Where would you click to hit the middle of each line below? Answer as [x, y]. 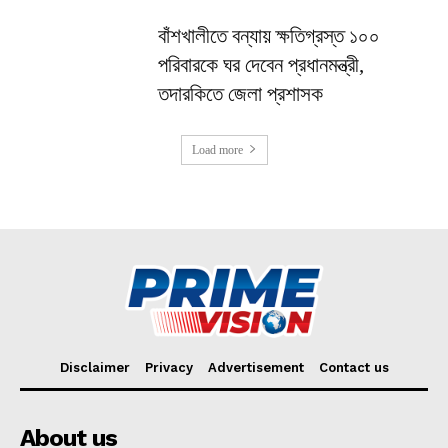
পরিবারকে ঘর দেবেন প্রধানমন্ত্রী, [261, 64]
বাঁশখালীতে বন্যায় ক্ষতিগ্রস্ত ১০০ [269, 35]
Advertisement [255, 367]
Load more [217, 149]
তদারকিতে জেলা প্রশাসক [241, 93]
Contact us [353, 367]
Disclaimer [94, 367]
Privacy [168, 367]
